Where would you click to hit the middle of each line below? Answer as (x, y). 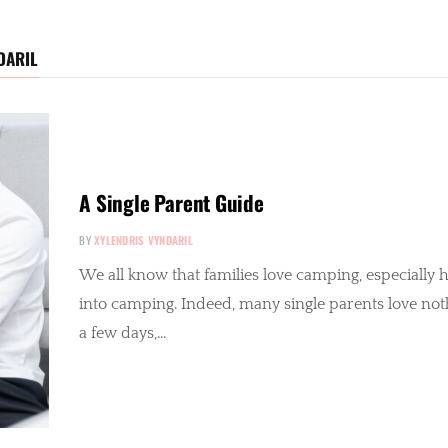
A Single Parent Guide (171, 202)
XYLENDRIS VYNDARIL (144, 239)
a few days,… (123, 332)
